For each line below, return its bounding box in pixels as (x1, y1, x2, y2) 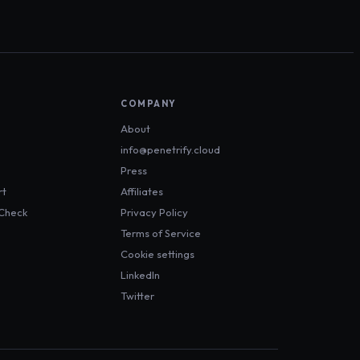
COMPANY (121, 98, 177, 110)
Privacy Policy (121, 206, 188, 219)
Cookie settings (121, 247, 194, 261)
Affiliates (121, 185, 163, 198)
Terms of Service (121, 227, 201, 240)
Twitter (121, 289, 154, 303)
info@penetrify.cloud (121, 143, 220, 157)
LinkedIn (121, 268, 160, 282)
